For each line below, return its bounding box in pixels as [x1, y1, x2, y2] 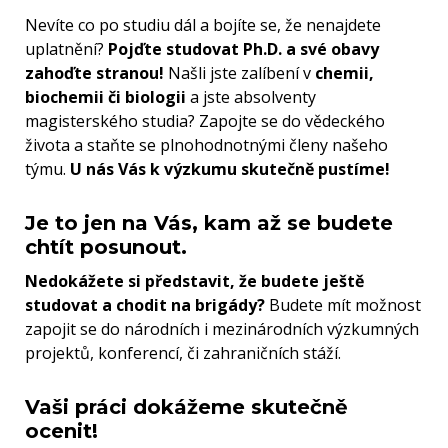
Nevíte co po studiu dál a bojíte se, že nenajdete [25, 14, 381, 37]
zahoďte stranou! [25, 62, 164, 85]
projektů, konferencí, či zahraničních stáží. [25, 342, 341, 365]
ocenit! [25, 419, 98, 444]
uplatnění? [25, 38, 108, 61]
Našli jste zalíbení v [164, 62, 315, 85]
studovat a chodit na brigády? [25, 294, 265, 317]
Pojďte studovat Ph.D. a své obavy [108, 38, 379, 61]
